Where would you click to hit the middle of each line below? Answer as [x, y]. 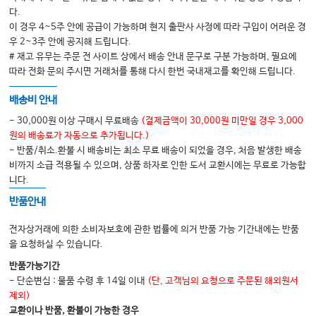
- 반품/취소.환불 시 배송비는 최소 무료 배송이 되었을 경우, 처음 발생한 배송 [156, 151]
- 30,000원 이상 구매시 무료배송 [75, 121]
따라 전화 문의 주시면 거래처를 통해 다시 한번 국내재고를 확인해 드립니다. [153, 72]
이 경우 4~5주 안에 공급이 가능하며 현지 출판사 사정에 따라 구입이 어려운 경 [158, 28]
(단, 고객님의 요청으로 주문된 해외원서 [223, 281]
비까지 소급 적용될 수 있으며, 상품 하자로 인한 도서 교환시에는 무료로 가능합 [158, 166]
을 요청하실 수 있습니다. [56, 245]
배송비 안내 [34, 100]
